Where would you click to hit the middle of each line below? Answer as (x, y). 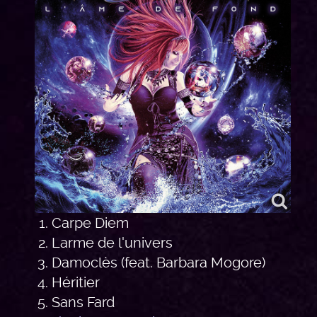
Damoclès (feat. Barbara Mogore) (158, 262)
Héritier (76, 282)
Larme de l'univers (112, 242)
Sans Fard (83, 302)
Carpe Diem (90, 223)
